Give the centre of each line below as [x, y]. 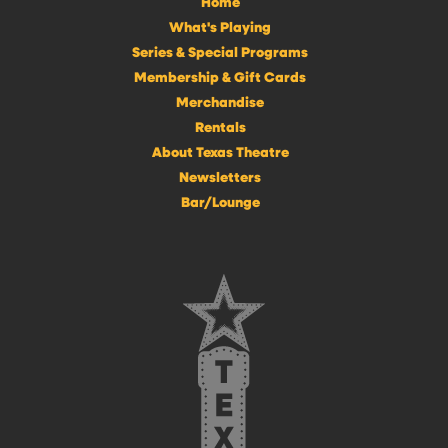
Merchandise [220, 101]
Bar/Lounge [220, 201]
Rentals [220, 126]
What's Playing [220, 26]
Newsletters [220, 176]
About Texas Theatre [220, 151]
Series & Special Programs [220, 51]
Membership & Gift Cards [220, 76]
